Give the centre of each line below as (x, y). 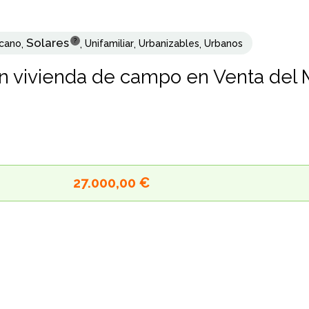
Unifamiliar (109, 44)
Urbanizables (169, 44)
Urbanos (223, 44)
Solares (48, 43)
